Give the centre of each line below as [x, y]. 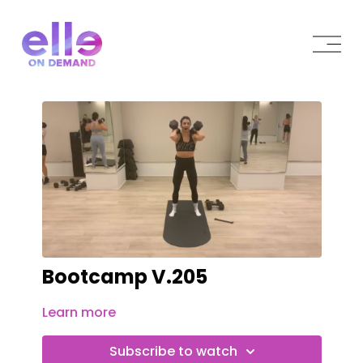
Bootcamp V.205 [124, 277]
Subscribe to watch [173, 352]
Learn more [79, 313]
